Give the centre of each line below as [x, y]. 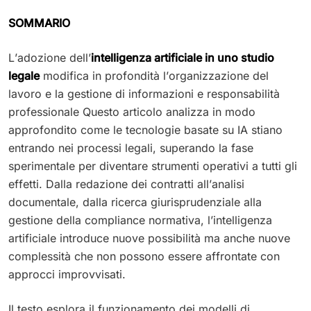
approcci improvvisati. [67, 274]
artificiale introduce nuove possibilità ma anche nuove [149, 238]
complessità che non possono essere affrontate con [144, 256]
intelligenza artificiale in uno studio [183, 57]
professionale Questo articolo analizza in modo [132, 111]
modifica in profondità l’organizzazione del [154, 75]
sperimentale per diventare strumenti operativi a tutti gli [153, 166]
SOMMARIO [39, 23]
